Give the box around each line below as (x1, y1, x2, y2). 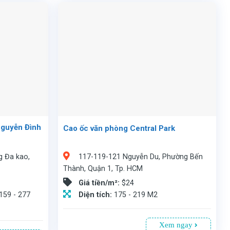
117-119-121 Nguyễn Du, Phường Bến (79, 152, 203, 162)
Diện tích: (79, 190, 114, 200)
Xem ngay (159, 220, 195, 229)
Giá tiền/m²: (79, 179, 122, 188)
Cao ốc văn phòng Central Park (63, 123, 176, 133)
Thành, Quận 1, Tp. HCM (63, 164, 143, 174)
